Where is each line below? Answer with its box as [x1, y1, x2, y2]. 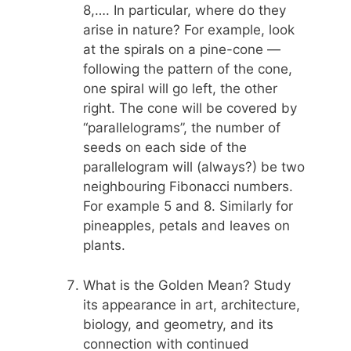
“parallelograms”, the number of [83, 120, 280, 136]
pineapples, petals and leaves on [83, 218, 290, 234]
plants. [83, 237, 125, 254]
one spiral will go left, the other [83, 81, 277, 97]
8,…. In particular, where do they [83, 2, 286, 19]
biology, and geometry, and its [83, 316, 273, 332]
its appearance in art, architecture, [83, 296, 300, 313]
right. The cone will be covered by [83, 100, 297, 117]
